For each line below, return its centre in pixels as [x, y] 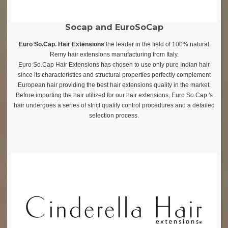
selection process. [114, 115]
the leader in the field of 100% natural [158, 44]
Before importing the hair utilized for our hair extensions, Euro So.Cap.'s [114, 95]
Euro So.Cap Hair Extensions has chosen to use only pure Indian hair [114, 64]
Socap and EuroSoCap [114, 27]
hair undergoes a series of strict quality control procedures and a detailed [114, 105]
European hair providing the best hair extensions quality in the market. [114, 85]
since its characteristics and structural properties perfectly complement [114, 75]
